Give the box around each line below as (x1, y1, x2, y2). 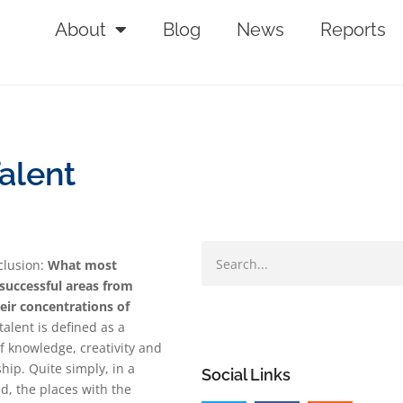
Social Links (201, 365, 291, 385)
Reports (319, 19, 386, 40)
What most (48, 255, 117, 273)
